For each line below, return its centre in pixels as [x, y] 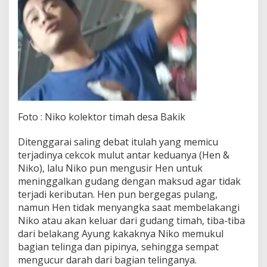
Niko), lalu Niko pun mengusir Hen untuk [110, 168]
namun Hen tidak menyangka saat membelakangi [129, 207]
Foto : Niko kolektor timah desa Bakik [102, 117]
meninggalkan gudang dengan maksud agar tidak [129, 181]
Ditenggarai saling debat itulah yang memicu [118, 142]
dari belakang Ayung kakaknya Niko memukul [121, 233]
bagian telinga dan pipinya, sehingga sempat [118, 246]
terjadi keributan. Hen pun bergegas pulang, [118, 194]
